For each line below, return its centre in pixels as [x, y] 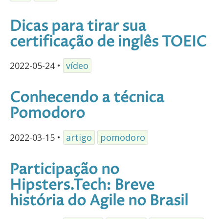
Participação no [65, 170]
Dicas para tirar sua [78, 26]
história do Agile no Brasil [99, 201]
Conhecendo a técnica [87, 98]
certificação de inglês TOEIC [108, 42]
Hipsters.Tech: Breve [82, 186]
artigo [79, 138]
